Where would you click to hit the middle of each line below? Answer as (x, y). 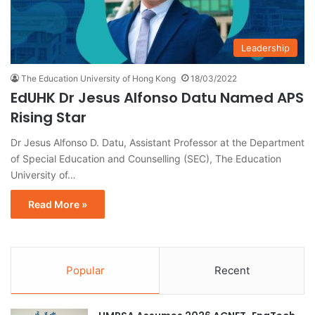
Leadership (265, 47)
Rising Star (49, 117)
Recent (232, 270)
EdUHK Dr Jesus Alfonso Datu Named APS (157, 97)
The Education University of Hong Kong (98, 78)
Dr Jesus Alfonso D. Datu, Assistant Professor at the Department (157, 142)
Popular (85, 270)
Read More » (58, 204)
